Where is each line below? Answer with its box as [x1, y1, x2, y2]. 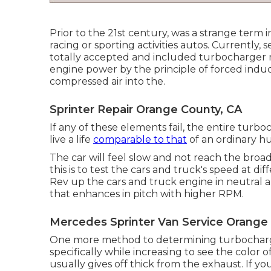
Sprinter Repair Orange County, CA [50, 103, 242, 116]
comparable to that [93, 134, 187, 145]
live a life [50, 134, 93, 145]
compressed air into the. [50, 76, 165, 87]
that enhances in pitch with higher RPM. [50, 188, 244, 200]
